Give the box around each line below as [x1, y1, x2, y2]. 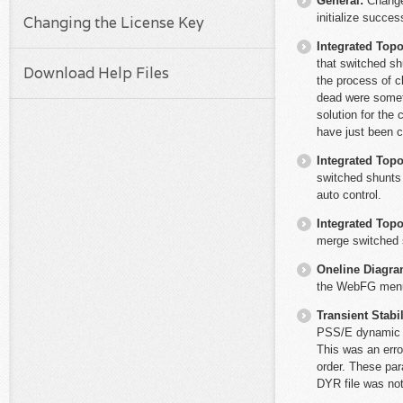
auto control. [317, 188, 381, 202]
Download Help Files [23, 64, 170, 84]
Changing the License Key [23, 13, 205, 32]
